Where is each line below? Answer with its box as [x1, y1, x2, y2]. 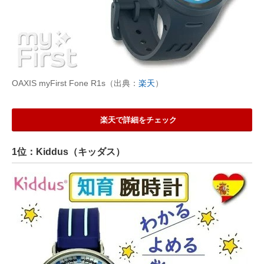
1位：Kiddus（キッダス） [12, 147, 125, 157]
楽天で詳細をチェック [100, 115, 177, 125]
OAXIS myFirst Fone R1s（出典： [12, 78, 138, 88]
